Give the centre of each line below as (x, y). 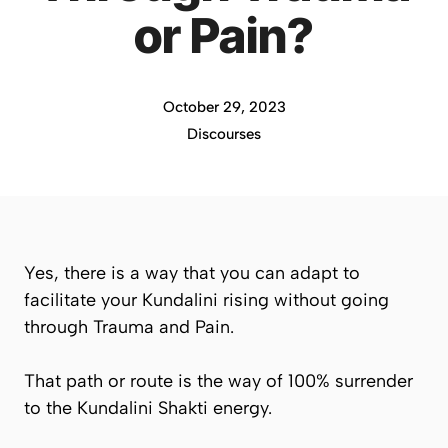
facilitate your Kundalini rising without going (206, 300)
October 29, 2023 (224, 107)
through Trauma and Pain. (129, 327)
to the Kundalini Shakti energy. (148, 408)
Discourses (224, 134)
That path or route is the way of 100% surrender (218, 381)
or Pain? (224, 35)
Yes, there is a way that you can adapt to (192, 273)
